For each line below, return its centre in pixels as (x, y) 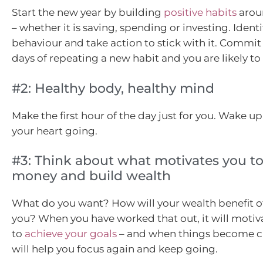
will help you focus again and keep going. (115, 249)
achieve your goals (71, 234)
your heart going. (55, 131)
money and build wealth (91, 176)
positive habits (200, 13)
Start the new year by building (88, 13)
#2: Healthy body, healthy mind (113, 88)
